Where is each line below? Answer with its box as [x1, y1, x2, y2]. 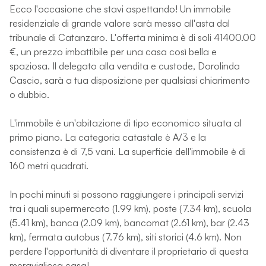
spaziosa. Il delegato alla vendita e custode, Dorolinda [9, 59, 240, 72]
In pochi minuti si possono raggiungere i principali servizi [9, 188, 243, 200]
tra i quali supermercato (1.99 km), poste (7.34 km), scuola [9, 202, 251, 214]
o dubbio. [9, 88, 49, 100]
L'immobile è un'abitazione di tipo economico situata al [9, 116, 242, 129]
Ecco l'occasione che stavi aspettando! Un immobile [9, 2, 231, 15]
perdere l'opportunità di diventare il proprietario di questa [9, 245, 248, 257]
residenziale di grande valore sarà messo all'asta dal [9, 17, 230, 29]
